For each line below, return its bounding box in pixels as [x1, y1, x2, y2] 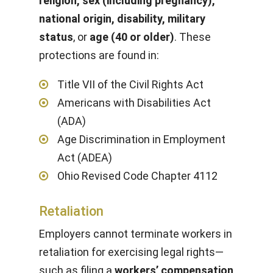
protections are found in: [39, 49, 159, 62]
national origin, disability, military [39, 12, 205, 25]
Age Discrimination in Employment [57, 133, 225, 146]
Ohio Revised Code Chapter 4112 [57, 169, 218, 182]
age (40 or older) [90, 30, 174, 43]
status [39, 30, 73, 43]
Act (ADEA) [57, 151, 112, 164]
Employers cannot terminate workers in [39, 227, 232, 240]
